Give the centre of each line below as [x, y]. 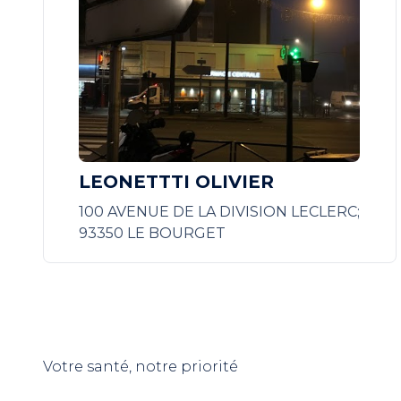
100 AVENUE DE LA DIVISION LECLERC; [220, 212]
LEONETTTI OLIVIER [177, 182]
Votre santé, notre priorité [141, 367]
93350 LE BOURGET [153, 233]
